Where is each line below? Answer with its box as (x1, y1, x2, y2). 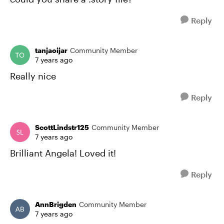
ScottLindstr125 (35, 123, 89, 131)
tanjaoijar (35, 46, 67, 54)
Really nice (10, 70, 56, 81)
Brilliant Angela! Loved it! (10, 147, 116, 158)
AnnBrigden (35, 200, 76, 208)
